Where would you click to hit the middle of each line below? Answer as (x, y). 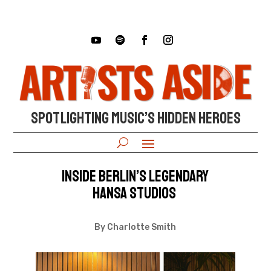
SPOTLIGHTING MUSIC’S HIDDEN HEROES (135, 118)
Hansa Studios (135, 193)
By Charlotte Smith (135, 227)
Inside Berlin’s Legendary (135, 176)
